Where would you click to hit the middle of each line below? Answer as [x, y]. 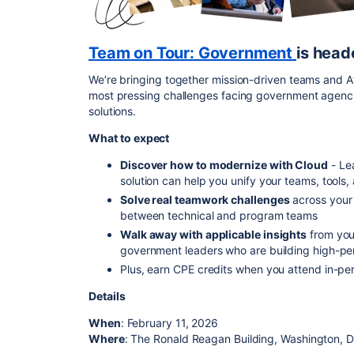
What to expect [129, 138]
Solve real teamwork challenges [205, 200]
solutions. [113, 111]
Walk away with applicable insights [214, 234]
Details [107, 296]
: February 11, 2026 [169, 323]
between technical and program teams [219, 215]
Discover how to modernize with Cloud [224, 165]
